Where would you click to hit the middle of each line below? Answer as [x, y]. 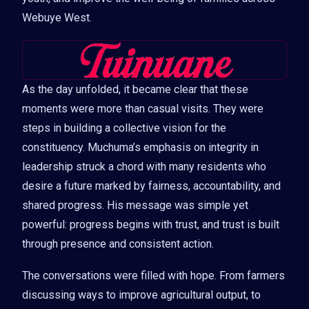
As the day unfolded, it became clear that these [135, 89]
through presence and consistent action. [118, 243]
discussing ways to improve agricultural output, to [141, 295]
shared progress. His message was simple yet [135, 205]
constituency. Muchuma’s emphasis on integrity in [140, 147]
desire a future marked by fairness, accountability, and [151, 186]
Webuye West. [57, 17]
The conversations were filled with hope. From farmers [153, 275]
